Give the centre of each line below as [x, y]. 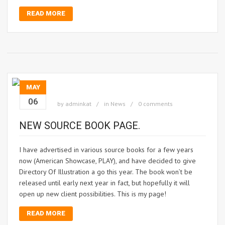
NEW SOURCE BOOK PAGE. [80, 126]
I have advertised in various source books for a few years [106, 150]
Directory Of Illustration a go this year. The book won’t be [106, 172]
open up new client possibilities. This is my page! [93, 194]
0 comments [155, 104]
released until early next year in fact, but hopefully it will [104, 183]
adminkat [78, 104]
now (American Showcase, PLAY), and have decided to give [107, 161]
